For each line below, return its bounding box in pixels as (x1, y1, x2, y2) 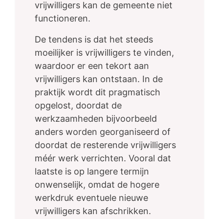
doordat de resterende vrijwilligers (35, 140, 176, 151)
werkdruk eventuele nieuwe (35, 193, 148, 203)
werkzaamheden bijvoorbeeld (35, 113, 157, 124)
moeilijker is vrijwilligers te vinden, (35, 47, 174, 58)
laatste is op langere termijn (35, 166, 149, 177)
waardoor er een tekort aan (35, 61, 149, 71)
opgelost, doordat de (35, 100, 122, 111)
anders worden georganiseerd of (35, 127, 171, 137)
